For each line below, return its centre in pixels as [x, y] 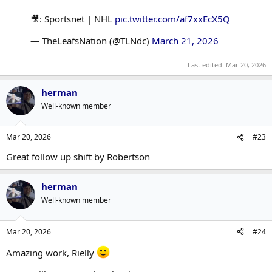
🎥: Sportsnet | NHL [73, 19]
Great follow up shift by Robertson [78, 157]
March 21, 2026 [185, 41]
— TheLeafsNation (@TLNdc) [91, 41]
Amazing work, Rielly [51, 252]
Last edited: [207, 64]
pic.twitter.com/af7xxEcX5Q [172, 19]
